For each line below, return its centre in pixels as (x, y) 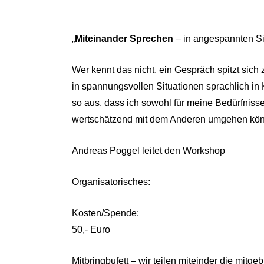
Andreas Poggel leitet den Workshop (148, 151)
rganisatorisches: (115, 182)
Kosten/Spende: (105, 213)
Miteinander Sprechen (124, 39)
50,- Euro (91, 230)
